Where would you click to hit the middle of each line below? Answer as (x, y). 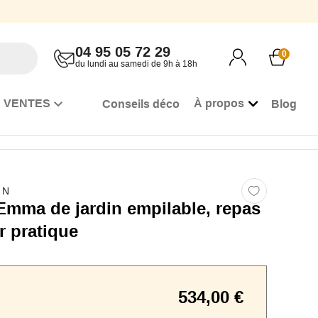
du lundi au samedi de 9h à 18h (136, 64)
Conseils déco (141, 104)
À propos (219, 103)
